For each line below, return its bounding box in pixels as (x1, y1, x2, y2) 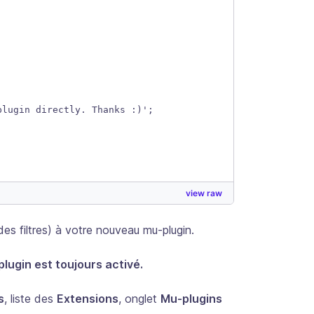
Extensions (57, 291, 118, 306)
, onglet (118, 291, 161, 306)
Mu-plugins (161, 291, 222, 306)
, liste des (4, 291, 57, 306)
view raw (186, 187, 222, 198)
